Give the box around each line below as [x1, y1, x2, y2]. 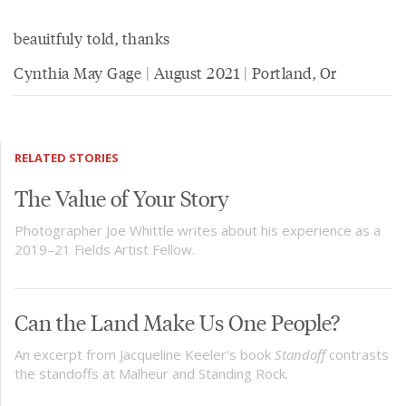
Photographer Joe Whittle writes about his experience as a [14, 221, 381, 239]
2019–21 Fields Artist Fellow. [14, 240, 195, 258]
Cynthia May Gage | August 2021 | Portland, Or [14, 62, 337, 83]
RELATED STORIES [14, 150, 119, 166]
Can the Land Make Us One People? [14, 307, 340, 335]
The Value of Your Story [14, 183, 229, 211]
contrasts [325, 345, 389, 363]
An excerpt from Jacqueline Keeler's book [14, 345, 275, 363]
